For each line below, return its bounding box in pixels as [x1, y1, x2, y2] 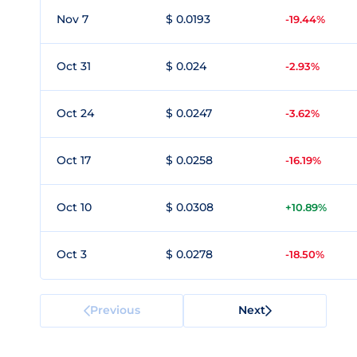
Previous [89, 302, 140, 317]
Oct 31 [57, 59, 91, 73]
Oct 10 [57, 200, 92, 214]
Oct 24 [57, 106, 94, 120]
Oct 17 [57, 153, 91, 167]
